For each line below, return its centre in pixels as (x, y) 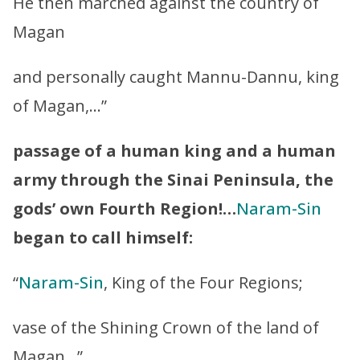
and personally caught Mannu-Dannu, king (176, 76)
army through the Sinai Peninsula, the (173, 179)
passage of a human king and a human (174, 150)
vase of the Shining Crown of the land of (166, 327)
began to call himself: (103, 237)
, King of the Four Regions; (203, 282)
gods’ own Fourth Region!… (125, 208)
